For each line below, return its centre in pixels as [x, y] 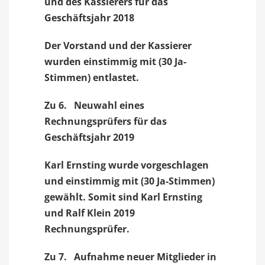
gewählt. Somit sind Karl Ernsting [123, 197]
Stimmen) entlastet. [92, 77]
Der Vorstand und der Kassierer [118, 46]
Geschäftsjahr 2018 [89, 18]
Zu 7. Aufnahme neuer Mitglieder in [130, 257]
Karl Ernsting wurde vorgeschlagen [127, 165]
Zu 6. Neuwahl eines [94, 105]
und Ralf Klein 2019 [90, 213]
